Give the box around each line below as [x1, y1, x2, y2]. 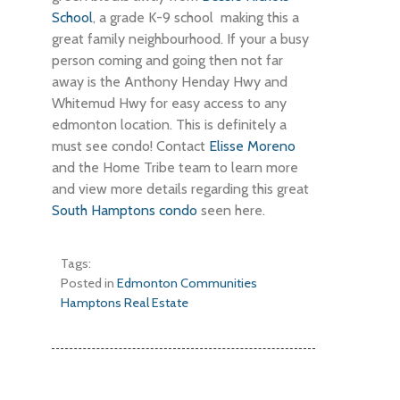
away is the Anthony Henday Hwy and [52, 73, 288, 91]
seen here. [197, 202, 266, 220]
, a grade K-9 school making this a [93, 9, 300, 27]
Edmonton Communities [117, 275, 258, 292]
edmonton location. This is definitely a [52, 116, 287, 134]
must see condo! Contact [52, 137, 210, 155]
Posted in [61, 275, 118, 292]
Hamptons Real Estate [61, 295, 189, 312]
